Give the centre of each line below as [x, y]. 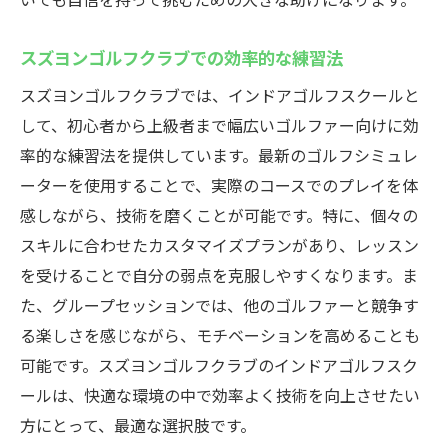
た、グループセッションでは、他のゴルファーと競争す [219, 305]
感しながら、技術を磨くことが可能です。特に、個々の [219, 215]
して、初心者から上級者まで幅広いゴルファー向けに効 [219, 125]
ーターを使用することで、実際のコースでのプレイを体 [219, 185]
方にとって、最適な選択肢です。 [138, 425]
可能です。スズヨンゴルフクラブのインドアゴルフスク [219, 365]
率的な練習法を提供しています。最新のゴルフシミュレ [219, 155]
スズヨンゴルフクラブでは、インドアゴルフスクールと [220, 95]
